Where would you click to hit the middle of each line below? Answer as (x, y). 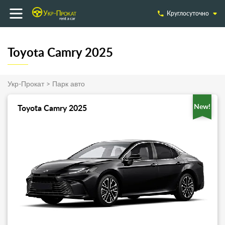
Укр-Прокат (26, 84)
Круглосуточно (188, 13)
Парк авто (69, 84)
